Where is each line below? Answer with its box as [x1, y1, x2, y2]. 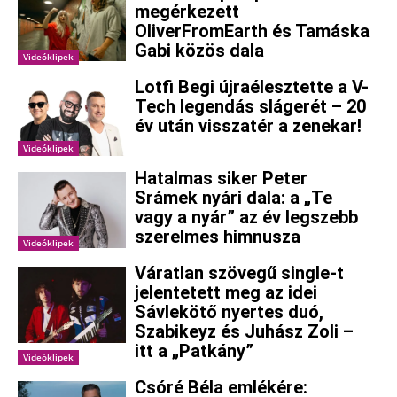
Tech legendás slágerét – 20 [135, 95, 367, 117]
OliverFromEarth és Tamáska [135, 19, 370, 42]
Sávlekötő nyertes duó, [135, 301, 324, 323]
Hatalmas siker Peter [135, 167, 308, 190]
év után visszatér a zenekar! [135, 114, 362, 136]
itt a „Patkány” [135, 340, 254, 362]
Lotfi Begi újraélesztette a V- [135, 75, 370, 97]
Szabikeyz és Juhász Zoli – [135, 321, 354, 343]
